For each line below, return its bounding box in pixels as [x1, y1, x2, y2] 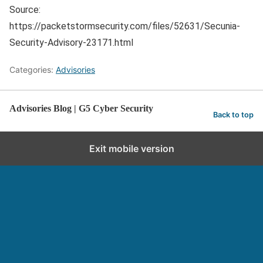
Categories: [9, 65, 56, 75]
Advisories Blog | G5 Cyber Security [9, 103, 153, 113]
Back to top [213, 110, 254, 119]
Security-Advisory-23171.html [9, 37, 133, 48]
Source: [9, 4, 41, 15]
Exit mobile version [89, 143, 174, 154]
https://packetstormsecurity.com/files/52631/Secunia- [9, 21, 240, 32]
